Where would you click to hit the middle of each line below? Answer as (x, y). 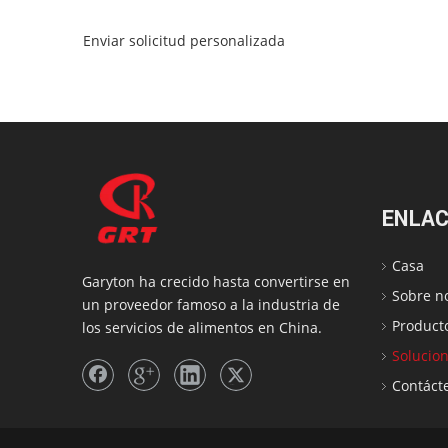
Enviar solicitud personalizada (184, 40)
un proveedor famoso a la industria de (211, 304)
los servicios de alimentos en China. (202, 327)
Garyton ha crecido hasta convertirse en (216, 281)
